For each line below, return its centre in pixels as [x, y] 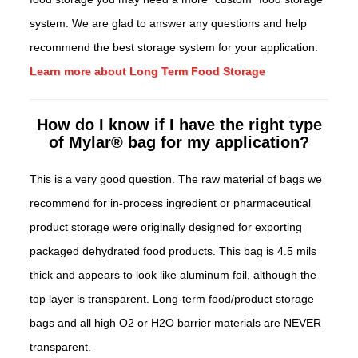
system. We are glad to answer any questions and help [169, 24]
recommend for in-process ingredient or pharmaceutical [171, 203]
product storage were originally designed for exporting [166, 227]
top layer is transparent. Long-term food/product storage [172, 299]
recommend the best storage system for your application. [174, 48]
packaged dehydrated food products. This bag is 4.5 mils [173, 251]
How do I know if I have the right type [179, 125]
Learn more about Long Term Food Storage [148, 72]
